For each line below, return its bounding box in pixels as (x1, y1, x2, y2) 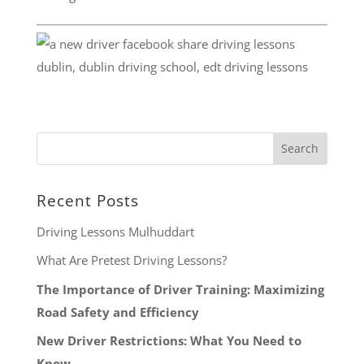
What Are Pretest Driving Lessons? (36, 252, 227, 268)
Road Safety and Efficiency (36, 303, 199, 320)
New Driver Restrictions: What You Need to (36, 332, 301, 349)
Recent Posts (36, 189, 139, 211)
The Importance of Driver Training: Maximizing (36, 280, 324, 297)
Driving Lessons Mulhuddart (36, 223, 194, 240)
